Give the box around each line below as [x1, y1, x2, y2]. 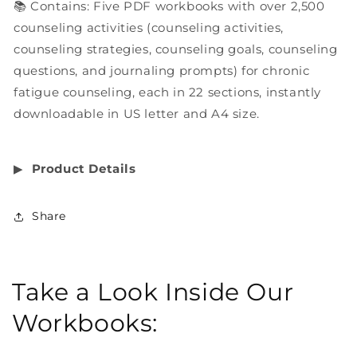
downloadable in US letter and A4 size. [14, 105, 260, 121]
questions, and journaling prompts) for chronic [14, 62, 310, 78]
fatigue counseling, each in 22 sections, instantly [14, 84, 322, 100]
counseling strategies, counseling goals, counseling [14, 41, 338, 57]
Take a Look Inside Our [12, 277, 294, 307]
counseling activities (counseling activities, [14, 19, 284, 35]
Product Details [31, 160, 136, 176]
